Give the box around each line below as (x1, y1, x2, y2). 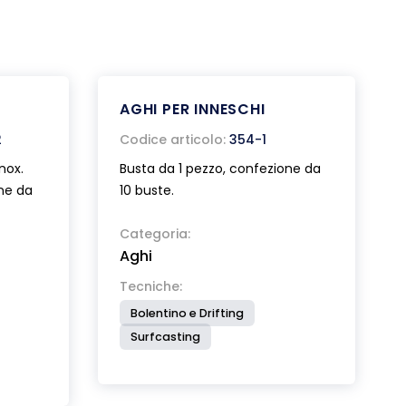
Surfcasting (130, 329, 200, 344)
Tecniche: (120, 277, 182, 295)
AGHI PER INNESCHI (120, 99, 266, 120)
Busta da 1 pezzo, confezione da (120, 159, 321, 178)
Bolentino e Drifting (130, 305, 244, 321)
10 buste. (120, 181, 174, 199)
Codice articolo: (120, 130, 226, 149)
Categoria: (120, 225, 190, 243)
